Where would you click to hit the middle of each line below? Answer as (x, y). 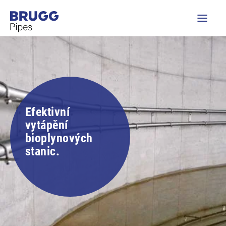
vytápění (47, 125)
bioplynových (59, 138)
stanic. (43, 151)
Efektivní (48, 112)
